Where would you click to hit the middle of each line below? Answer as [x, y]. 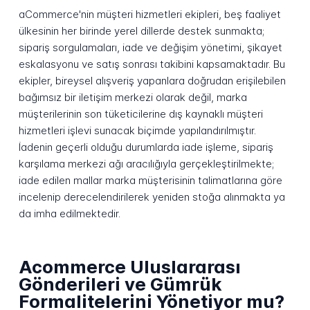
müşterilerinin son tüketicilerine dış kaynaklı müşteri [140, 113]
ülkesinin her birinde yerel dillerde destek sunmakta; [141, 30]
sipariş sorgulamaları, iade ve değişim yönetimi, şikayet [150, 47]
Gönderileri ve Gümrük [120, 284]
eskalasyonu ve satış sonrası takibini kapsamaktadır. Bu [152, 64]
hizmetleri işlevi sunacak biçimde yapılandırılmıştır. [137, 130]
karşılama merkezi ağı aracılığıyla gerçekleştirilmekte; [146, 163]
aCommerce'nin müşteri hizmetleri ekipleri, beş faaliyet [149, 14]
